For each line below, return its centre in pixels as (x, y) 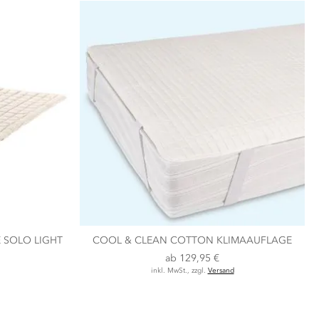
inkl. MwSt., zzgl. (179, 270)
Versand (221, 270)
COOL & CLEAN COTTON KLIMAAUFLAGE (193, 240)
